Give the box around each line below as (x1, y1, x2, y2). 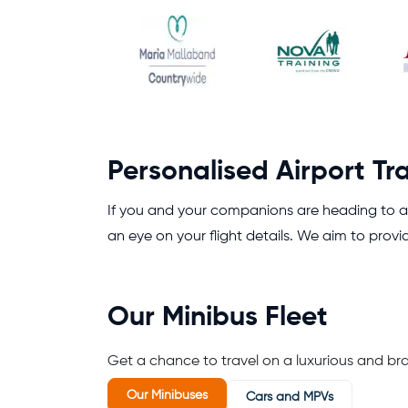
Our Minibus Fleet (107, 304, 328, 331)
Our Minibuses (127, 389, 208, 402)
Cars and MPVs (246, 391, 333, 403)
